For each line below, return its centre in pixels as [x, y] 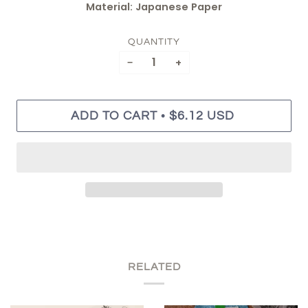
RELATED [154, 267]
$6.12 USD [201, 116]
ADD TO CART [114, 116]
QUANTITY [154, 42]
